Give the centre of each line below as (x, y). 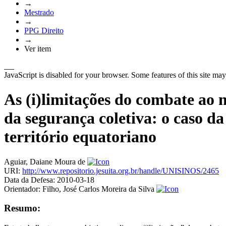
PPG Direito (44, 30)
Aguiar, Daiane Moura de (45, 161)
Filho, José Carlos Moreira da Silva (98, 189)
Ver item (38, 48)
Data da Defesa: (30, 180)
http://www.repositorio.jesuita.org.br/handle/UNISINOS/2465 (121, 171)
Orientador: (22, 189)
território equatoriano (80, 137)
